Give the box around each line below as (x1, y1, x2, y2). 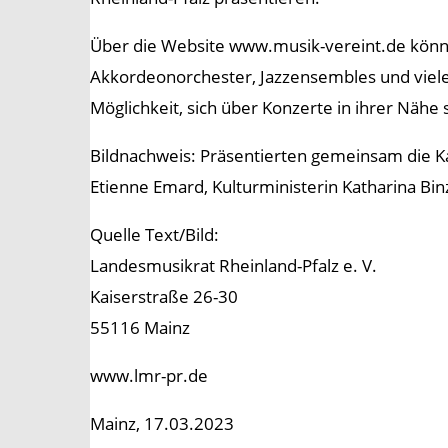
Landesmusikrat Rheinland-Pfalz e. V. (90, 254, 377, 278)
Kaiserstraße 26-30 (90, 285, 238, 309)
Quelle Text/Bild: (90, 223, 219, 247)
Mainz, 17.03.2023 (90, 412, 234, 436)
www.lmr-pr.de (90, 364, 208, 388)
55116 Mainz (90, 316, 190, 340)
